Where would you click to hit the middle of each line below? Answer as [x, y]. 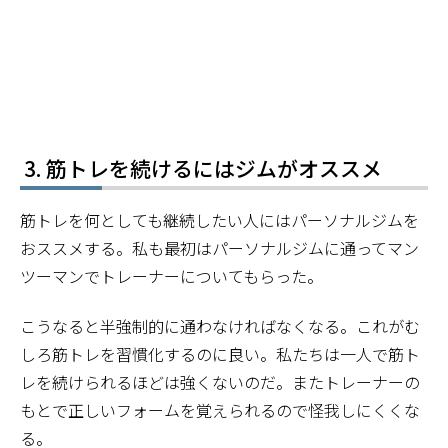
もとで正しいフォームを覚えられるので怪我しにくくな [220, 409]
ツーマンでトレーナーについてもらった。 [171, 275]
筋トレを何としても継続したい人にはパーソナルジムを [219, 219]
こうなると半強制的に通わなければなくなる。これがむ [220, 325]
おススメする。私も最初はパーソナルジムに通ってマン [219, 247]
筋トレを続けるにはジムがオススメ [214, 168]
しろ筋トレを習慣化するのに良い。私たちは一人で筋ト [220, 353]
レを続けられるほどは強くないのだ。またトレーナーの [220, 381]
